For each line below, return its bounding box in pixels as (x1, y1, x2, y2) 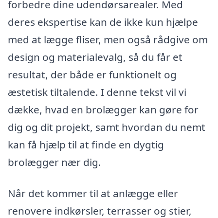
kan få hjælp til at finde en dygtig (8, 137, 164, 151)
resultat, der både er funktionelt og (8, 67, 177, 81)
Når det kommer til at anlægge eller (8, 186, 178, 200)
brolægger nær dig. (8, 155, 101, 169)
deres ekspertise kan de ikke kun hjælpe (8, 15, 198, 29)
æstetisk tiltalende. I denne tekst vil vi (8, 85, 186, 99)
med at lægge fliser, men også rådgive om (8, 32, 208, 46)
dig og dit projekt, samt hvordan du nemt (8, 120, 205, 134)
